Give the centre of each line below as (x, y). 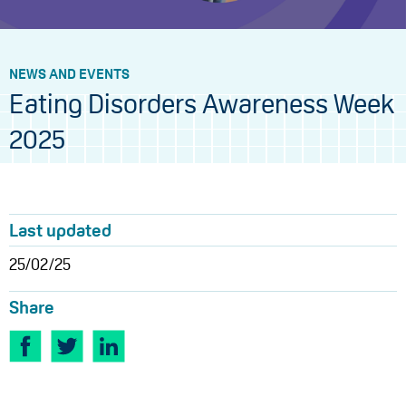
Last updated (60, 230)
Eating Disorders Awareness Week (202, 104)
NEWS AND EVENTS (69, 73)
